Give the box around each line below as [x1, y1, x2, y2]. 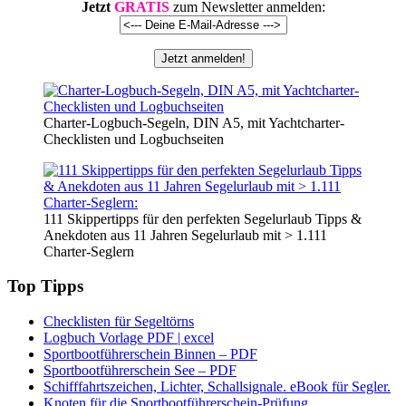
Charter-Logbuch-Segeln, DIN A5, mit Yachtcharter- [43, 114, 344, 130]
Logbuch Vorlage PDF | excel [43, 330, 214, 346]
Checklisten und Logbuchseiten [43, 130, 224, 147]
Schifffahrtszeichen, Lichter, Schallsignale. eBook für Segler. [43, 379, 391, 395]
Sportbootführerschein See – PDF [43, 362, 237, 379]
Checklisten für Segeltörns [43, 314, 194, 330]
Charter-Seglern [43, 243, 134, 259]
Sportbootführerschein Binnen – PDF [43, 346, 257, 362]
